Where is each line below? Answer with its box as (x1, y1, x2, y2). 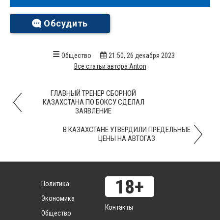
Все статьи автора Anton (74, 62, 146, 70)
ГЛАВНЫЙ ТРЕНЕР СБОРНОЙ (51, 89, 136, 98)
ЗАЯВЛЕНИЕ (75, 107, 111, 115)
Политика (41, 180, 69, 188)
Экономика (41, 194, 75, 202)
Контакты (105, 203, 133, 211)
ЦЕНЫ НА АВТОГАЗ (98, 134, 155, 143)
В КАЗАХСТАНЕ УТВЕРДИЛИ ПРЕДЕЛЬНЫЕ (63, 125, 191, 134)
